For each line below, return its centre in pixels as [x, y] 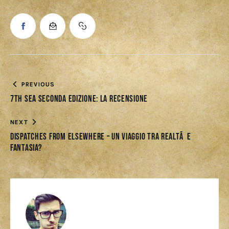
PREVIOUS [38, 84]
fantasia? [26, 148]
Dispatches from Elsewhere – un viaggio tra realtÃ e [101, 136]
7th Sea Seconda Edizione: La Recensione [79, 99]
